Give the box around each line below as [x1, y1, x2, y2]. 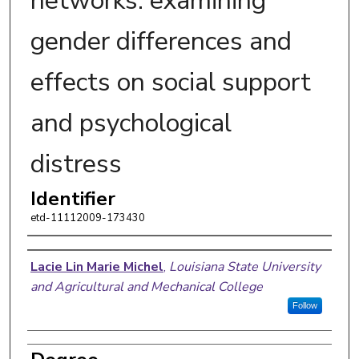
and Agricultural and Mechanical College [30, 277, 263, 296]
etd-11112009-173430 [30, 210, 145, 225]
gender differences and [30, 23, 292, 58]
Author [26, 239, 93, 265]
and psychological [30, 105, 232, 140]
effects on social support [30, 64, 311, 99]
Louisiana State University [168, 257, 321, 276]
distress [30, 146, 122, 181]
